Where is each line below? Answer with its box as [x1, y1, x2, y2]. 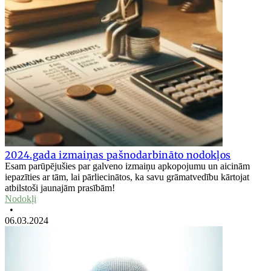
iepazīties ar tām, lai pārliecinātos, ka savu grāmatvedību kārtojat [5, 172, 249, 183]
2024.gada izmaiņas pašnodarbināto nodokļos [5, 149, 231, 162]
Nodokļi [5, 194, 36, 204]
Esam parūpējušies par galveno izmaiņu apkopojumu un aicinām [5, 161, 250, 172]
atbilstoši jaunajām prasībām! [5, 183, 115, 194]
